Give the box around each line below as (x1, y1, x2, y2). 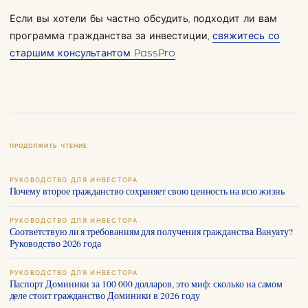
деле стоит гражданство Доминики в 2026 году (9, 289, 200, 302)
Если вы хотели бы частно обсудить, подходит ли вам (9, 13, 277, 24)
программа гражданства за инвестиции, (9, 30, 212, 41)
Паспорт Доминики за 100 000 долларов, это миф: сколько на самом (9, 277, 283, 290)
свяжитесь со (212, 30, 280, 41)
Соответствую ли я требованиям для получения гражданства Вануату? (9, 225, 294, 238)
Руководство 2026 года (9, 236, 102, 250)
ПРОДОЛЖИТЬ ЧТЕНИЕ (9, 142, 87, 149)
